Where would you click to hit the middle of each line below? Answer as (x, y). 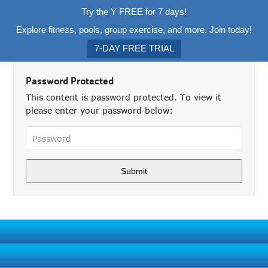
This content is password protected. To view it (124, 97)
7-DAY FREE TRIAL (134, 48)
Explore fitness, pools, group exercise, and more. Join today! (134, 30)
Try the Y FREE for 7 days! (134, 12)
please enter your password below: (100, 110)
